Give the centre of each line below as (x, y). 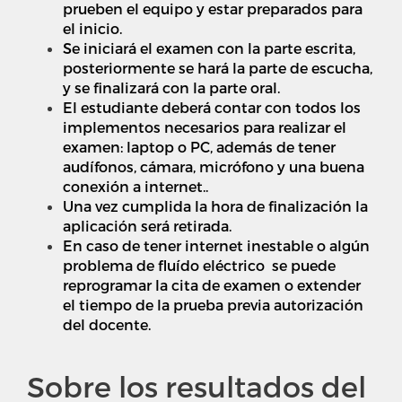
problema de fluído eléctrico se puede (199, 266)
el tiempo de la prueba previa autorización (213, 305)
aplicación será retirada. (147, 226)
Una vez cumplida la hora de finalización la (215, 206)
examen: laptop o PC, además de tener (199, 147)
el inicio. (92, 29)
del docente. (112, 325)
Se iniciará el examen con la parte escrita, (209, 48)
